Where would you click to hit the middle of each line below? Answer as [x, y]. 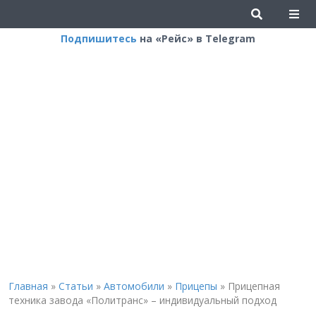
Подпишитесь [99, 38]
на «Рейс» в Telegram [196, 38]
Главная [28, 286]
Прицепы [196, 286]
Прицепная [254, 286]
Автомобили [134, 286]
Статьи [75, 286]
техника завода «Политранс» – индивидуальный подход [142, 300]
